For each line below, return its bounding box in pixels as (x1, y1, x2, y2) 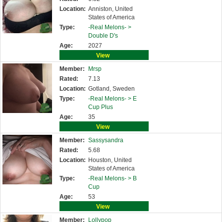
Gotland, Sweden (88, 85, 135, 92)
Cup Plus (88, 104, 113, 111)
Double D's (88, 32, 118, 39)
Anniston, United (88, 5, 133, 12)
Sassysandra (88, 137, 123, 144)
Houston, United (88, 157, 132, 164)
